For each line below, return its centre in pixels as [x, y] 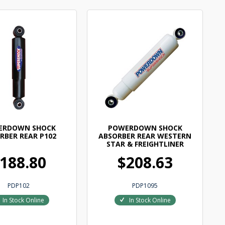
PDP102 [18, 186]
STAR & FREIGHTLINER [145, 144]
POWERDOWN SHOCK [145, 128]
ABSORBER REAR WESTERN [145, 136]
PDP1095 [145, 186]
